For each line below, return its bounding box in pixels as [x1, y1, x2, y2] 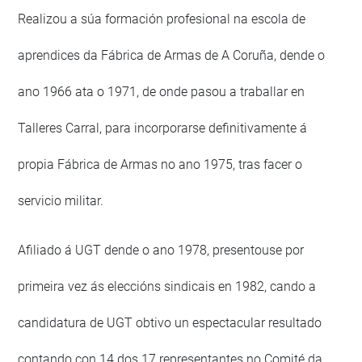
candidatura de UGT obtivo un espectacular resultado [18, 315, 322, 331]
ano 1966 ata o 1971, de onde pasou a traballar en [18, 84, 305, 100]
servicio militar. [18, 193, 104, 209]
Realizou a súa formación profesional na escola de [18, 11, 306, 27]
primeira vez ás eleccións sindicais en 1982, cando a [18, 279, 317, 295]
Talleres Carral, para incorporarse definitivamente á [18, 120, 308, 137]
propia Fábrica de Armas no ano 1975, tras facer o [18, 157, 303, 173]
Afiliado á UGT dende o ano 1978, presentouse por [18, 242, 305, 259]
